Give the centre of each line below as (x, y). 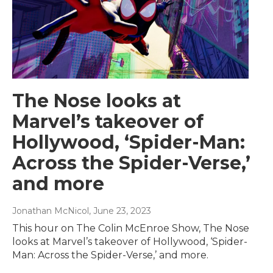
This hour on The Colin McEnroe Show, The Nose (131, 228)
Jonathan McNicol (51, 211)
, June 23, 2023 (120, 211)
